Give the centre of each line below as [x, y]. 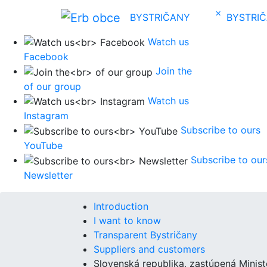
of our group [52, 86]
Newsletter [48, 175]
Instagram [46, 116]
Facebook [46, 57]
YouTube [43, 146]
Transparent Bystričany [145, 235]
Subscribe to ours [221, 130]
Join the [174, 71]
